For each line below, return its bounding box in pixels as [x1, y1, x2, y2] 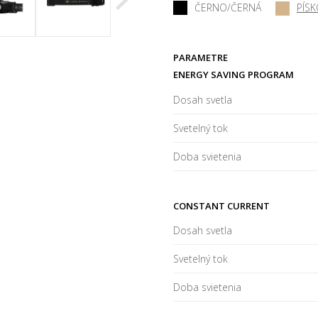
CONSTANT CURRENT [173, 199, 270, 212]
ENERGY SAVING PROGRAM [173, 68, 294, 82]
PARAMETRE [173, 50, 228, 64]
